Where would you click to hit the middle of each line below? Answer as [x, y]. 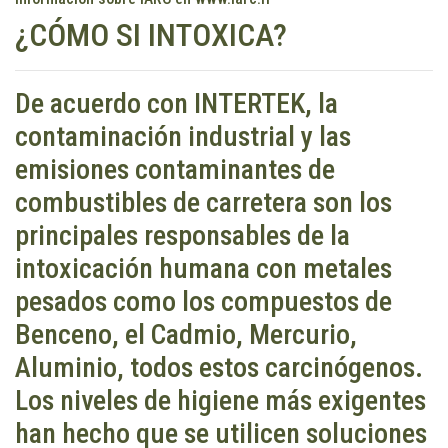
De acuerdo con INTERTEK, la [176, 104]
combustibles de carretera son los [203, 203]
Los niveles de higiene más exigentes [220, 401]
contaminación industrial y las [183, 137]
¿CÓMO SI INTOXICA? [151, 35]
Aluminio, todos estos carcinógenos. [219, 368]
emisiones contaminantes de [175, 170]
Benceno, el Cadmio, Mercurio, [186, 335]
